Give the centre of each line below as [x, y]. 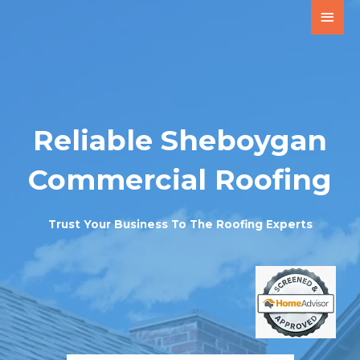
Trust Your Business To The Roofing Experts [180, 224]
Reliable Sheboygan [180, 140]
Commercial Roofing [180, 180]
